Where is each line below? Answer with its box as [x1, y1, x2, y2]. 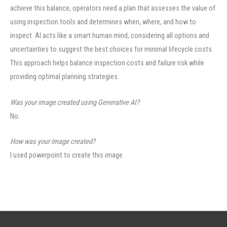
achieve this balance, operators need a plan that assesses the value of [10, 4, 215, 13]
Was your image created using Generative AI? [10, 97, 139, 107]
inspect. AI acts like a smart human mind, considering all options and [10, 31, 209, 41]
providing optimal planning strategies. [10, 72, 119, 82]
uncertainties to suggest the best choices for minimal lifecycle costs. [10, 45, 213, 54]
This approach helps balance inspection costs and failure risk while [10, 58, 204, 68]
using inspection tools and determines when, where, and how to [10, 17, 196, 27]
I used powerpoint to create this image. [10, 150, 124, 160]
